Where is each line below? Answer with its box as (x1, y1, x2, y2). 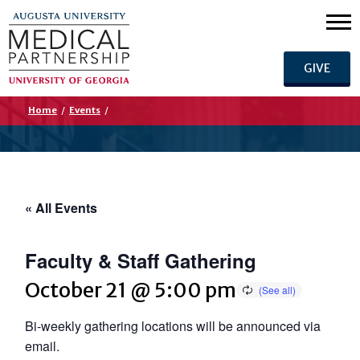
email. (25, 337, 60, 356)
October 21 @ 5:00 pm (25, 277, 237, 304)
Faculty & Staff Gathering (25, 247, 257, 275)
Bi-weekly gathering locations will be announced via (25, 317, 321, 336)
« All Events (25, 198, 98, 217)
